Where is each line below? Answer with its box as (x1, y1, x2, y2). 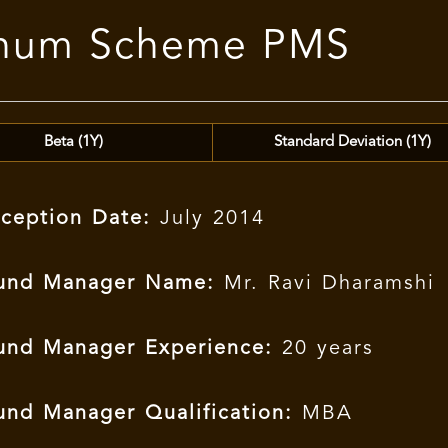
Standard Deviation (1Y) (274, 135, 431, 150)
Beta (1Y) (43, 135, 103, 150)
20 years (273, 339, 375, 359)
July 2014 (151, 209, 266, 229)
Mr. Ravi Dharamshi (215, 274, 436, 294)
